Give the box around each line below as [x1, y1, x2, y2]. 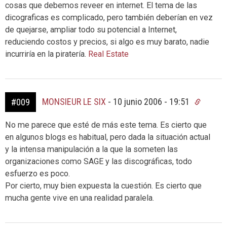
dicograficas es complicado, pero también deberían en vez [5, 13, 213, 22]
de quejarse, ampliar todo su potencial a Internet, [5, 25, 177, 34]
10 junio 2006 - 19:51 [113, 96, 192, 107]
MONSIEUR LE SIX [42, 96, 106, 107]
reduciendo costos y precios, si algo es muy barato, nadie [5, 37, 209, 47]
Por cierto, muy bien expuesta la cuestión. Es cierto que [5, 181, 202, 191]
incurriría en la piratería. [5, 49, 86, 59]
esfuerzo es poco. [5, 169, 70, 178]
